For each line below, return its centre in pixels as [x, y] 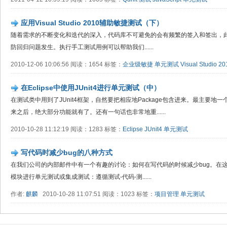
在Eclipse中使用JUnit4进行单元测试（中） [91, 88]
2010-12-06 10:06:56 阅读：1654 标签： [67, 64]
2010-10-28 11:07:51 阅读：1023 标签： [96, 194]
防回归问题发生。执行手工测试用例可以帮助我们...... [82, 47]
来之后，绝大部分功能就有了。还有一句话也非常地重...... [88, 112]
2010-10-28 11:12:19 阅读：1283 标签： [67, 129]
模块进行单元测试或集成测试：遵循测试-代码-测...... [81, 177]
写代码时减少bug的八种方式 [67, 153]
